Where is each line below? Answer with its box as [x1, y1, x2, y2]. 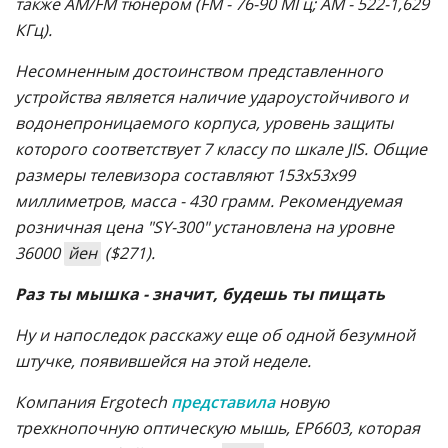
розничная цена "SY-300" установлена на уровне [15, 215, 394, 238]
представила [171, 390, 275, 413]
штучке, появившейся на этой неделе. [15, 349, 311, 372]
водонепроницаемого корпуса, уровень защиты [15, 111, 393, 134]
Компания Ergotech [15, 390, 171, 413]
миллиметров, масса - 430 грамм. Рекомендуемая [15, 189, 402, 212]
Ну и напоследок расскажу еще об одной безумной [15, 323, 415, 346]
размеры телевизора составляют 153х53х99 [15, 163, 355, 186]
